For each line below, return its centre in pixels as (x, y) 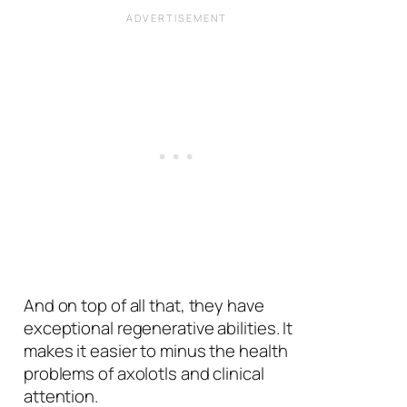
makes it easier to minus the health (155, 351)
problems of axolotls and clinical (144, 374)
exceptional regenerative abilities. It (158, 328)
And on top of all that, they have (144, 306)
